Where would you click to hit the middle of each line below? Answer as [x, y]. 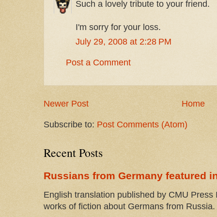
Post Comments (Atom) [142, 124]
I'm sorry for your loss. [118, 27]
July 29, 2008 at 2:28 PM [124, 42]
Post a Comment [98, 63]
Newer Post [66, 103]
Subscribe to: [70, 124]
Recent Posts [73, 152]
